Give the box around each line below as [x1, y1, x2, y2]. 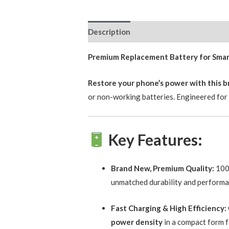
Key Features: [108, 130, 203, 149]
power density [111, 217, 163, 226]
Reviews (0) [140, 27, 181, 36]
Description [88, 27, 131, 36]
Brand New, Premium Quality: [111, 163, 215, 173]
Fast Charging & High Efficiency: [111, 203, 227, 213]
